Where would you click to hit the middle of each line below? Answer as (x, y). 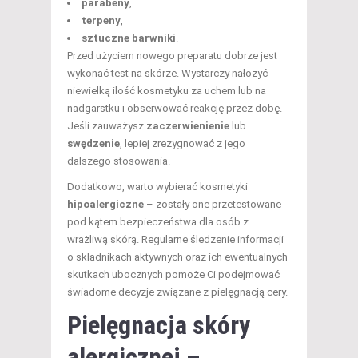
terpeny (101, 20)
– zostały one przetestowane (213, 204)
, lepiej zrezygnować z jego (183, 143)
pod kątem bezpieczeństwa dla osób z (158, 221)
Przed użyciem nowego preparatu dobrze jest (172, 55)
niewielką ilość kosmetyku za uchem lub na (167, 90)
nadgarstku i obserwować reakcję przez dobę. (175, 108)
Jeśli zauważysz (107, 125)
